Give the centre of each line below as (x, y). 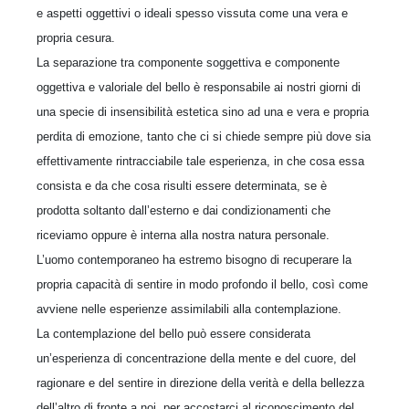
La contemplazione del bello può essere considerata (173, 333)
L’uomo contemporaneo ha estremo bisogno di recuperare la (194, 259)
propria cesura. (76, 37)
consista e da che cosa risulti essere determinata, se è (182, 185)
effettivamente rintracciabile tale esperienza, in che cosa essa (200, 161)
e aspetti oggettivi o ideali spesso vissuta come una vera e (192, 13)
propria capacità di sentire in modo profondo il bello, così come (202, 284)
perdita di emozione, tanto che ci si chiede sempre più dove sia (204, 136)
